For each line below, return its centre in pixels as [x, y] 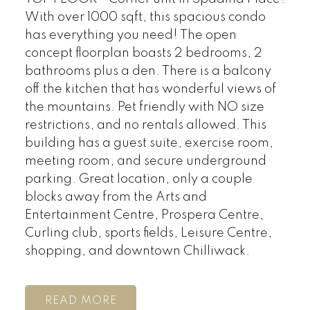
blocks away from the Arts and [116, 198]
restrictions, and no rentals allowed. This [145, 126]
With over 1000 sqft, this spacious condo [145, 18]
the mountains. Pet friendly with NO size [144, 108]
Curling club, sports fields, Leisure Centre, [148, 234]
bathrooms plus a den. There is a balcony [148, 72]
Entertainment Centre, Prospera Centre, [144, 216]
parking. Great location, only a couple [138, 180]
